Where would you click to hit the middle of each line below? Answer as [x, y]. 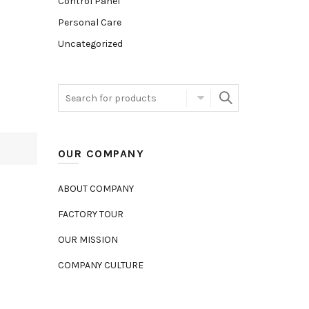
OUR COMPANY [101, 153]
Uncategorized [90, 44]
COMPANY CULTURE [100, 265]
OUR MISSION [88, 240]
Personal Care [89, 22]
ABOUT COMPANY [96, 189]
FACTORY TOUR [90, 214]
